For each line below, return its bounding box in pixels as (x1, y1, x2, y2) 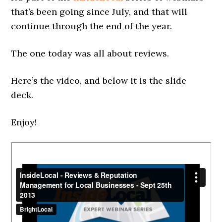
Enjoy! (11, 116, 37, 128)
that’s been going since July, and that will (11, 6, 188, 17)
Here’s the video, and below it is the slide (11, 75, 187, 86)
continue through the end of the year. (11, 20, 172, 32)
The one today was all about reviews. (11, 48, 169, 59)
